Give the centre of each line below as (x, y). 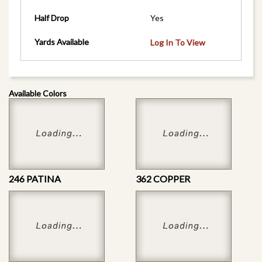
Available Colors (38, 93)
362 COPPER (163, 178)
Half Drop (51, 18)
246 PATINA (35, 178)
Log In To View (178, 43)
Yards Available (61, 42)
